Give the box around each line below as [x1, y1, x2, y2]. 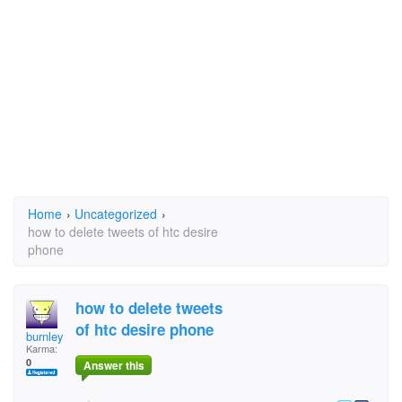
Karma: [26, 341, 57, 355]
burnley [26, 328, 64, 345]
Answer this [83, 357, 144, 374]
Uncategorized [74, 205, 157, 223]
